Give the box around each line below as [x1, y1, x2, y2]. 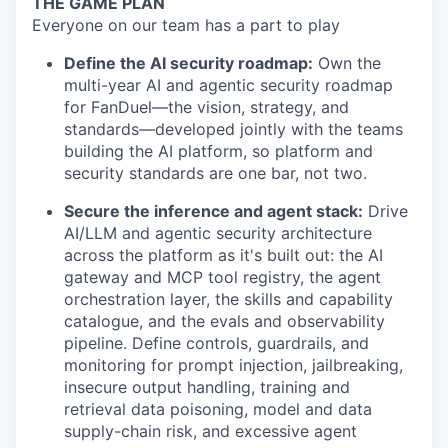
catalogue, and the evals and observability [64, 311, 385, 331]
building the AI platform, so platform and [64, 141, 373, 161]
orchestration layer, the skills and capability [64, 289, 393, 309]
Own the [313, 53, 381, 73]
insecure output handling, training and [64, 377, 350, 397]
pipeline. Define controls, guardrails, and [64, 333, 369, 353]
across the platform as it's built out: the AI [64, 245, 383, 265]
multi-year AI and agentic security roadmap [64, 75, 393, 95]
